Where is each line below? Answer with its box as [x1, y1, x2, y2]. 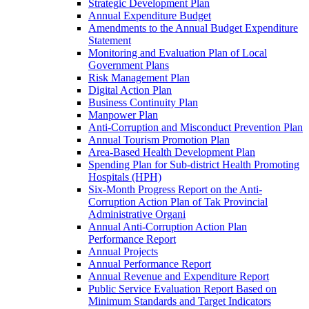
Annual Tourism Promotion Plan [88, 134, 230, 146]
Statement [88, 34, 131, 46]
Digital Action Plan [88, 84, 172, 96]
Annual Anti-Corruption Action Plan [88, 221, 247, 232]
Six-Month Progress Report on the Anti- [88, 183, 262, 195]
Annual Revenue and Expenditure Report [88, 270, 269, 282]
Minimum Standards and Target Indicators [88, 295, 271, 307]
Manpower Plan [88, 109, 158, 121]
